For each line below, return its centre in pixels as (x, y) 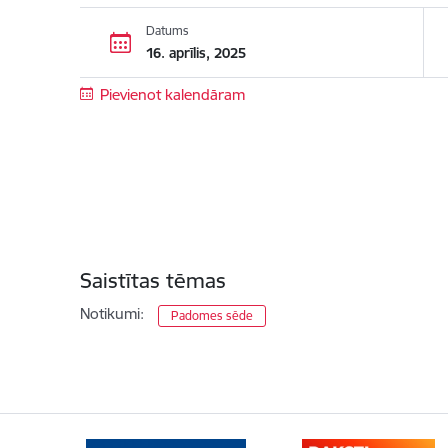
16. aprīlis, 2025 (195, 52)
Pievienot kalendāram (172, 94)
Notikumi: (111, 313)
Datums (167, 30)
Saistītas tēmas (152, 280)
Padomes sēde (211, 315)
